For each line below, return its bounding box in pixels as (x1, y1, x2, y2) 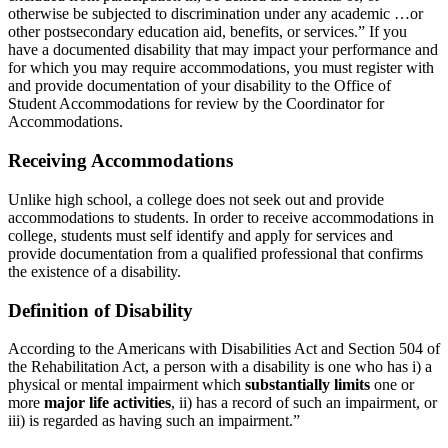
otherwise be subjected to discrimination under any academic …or (8, 5, 423, 23)
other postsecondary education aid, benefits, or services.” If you (8, 23, 407, 41)
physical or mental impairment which (8, 376, 245, 394)
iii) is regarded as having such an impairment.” (8, 412, 300, 430)
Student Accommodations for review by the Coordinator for (8, 95, 384, 113)
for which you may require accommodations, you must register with (8, 59, 434, 77)
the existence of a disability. (8, 262, 181, 280)
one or (370, 376, 414, 394)
